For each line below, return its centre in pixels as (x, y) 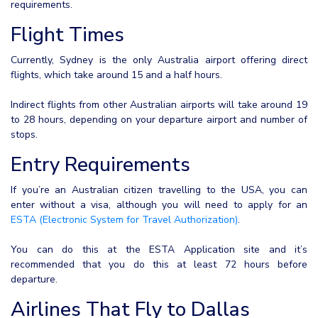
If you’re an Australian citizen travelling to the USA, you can (159, 190)
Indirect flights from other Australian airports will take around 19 (159, 104)
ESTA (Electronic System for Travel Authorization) (124, 219)
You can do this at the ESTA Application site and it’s (159, 249)
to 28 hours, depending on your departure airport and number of (159, 119)
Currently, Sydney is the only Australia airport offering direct (159, 60)
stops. (24, 134)
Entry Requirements (100, 164)
